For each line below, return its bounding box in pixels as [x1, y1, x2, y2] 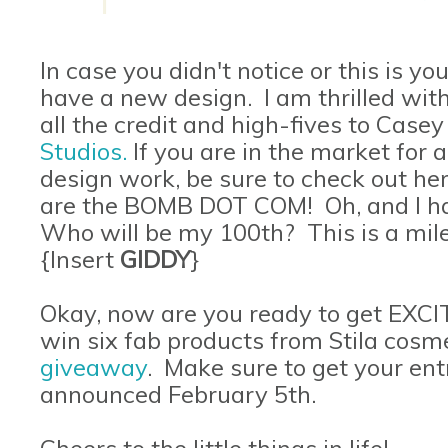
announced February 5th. [40, 378, 316, 409]
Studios [40, 135, 122, 166]
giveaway [40, 351, 147, 382]
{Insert [40, 243, 120, 274]
